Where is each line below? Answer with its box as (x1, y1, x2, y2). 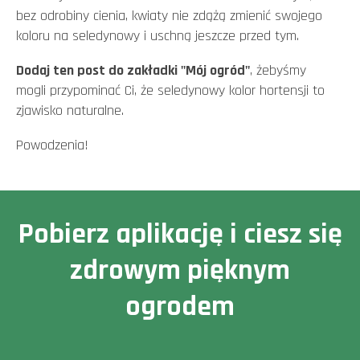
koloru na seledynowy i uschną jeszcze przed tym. (16, 26, 303, 45)
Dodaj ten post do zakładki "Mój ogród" (16, 60, 250, 80)
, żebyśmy (250, 60, 306, 80)
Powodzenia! (16, 135, 88, 154)
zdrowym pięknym (70, 252, 290, 288)
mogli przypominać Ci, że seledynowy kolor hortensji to (16, 80, 325, 100)
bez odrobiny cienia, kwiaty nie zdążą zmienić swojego (16, 6, 322, 25)
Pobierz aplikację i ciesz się (18, 215, 342, 252)
